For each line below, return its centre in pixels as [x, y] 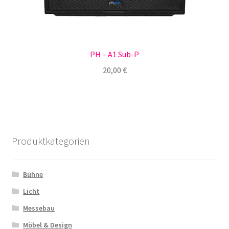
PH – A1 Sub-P [114, 54]
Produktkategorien [51, 141]
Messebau [39, 208]
